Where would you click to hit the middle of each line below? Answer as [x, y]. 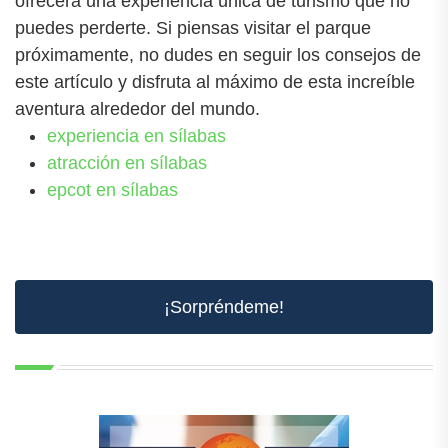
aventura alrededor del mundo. [137, 108]
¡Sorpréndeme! [224, 306]
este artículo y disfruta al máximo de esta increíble [215, 81]
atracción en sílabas [127, 162]
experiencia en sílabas [136, 135]
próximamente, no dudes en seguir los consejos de [218, 54]
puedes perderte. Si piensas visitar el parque [193, 27]
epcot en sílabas [112, 189]
